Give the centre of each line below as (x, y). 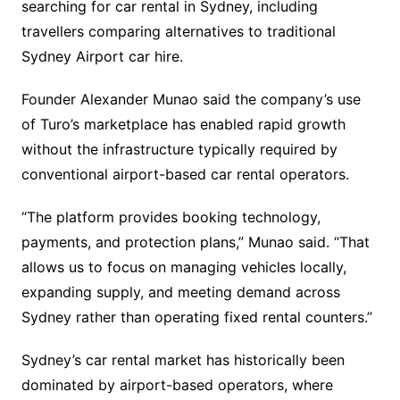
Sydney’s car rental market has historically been (183, 360)
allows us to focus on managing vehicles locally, (183, 267)
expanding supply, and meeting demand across (180, 292)
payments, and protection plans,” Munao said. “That (195, 242)
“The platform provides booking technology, (171, 217)
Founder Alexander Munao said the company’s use (191, 99)
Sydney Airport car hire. (102, 56)
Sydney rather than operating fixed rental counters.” (196, 317)
